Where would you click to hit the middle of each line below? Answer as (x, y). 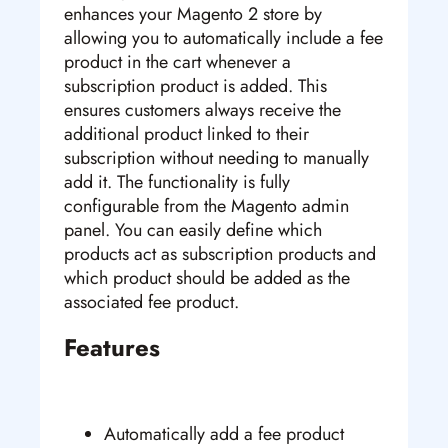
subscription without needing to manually (216, 158)
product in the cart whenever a (177, 62)
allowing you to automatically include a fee (223, 38)
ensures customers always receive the (202, 110)
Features (112, 348)
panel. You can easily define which (193, 230)
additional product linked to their (186, 134)
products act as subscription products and (220, 254)
